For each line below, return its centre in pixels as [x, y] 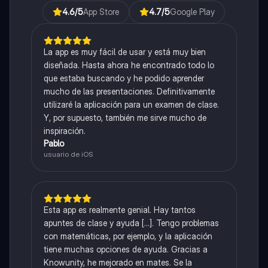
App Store [101, 12]
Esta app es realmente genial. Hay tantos [119, 210]
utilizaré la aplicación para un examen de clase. [131, 105]
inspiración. [64, 131]
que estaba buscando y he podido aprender [124, 78]
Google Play [193, 12]
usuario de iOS [68, 154]
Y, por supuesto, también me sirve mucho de [125, 118]
